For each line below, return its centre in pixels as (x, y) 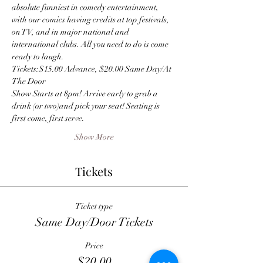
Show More (94, 137)
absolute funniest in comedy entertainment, (86, 7)
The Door (29, 81)
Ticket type (94, 206)
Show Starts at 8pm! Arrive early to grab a (86, 94)
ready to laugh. (38, 57)
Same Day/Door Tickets (94, 222)
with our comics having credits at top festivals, (91, 20)
